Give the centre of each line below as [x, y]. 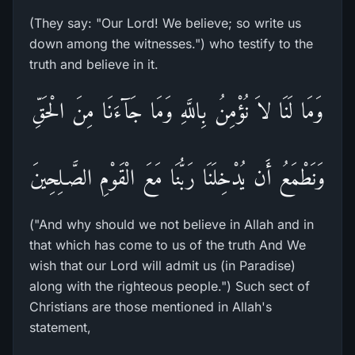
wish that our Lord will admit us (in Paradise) [162, 265]
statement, [60, 327]
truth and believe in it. [94, 64]
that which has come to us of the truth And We [168, 245]
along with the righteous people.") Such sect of [170, 286]
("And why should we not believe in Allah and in [172, 224]
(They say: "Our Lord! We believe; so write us [165, 23]
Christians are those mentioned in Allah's [151, 307]
